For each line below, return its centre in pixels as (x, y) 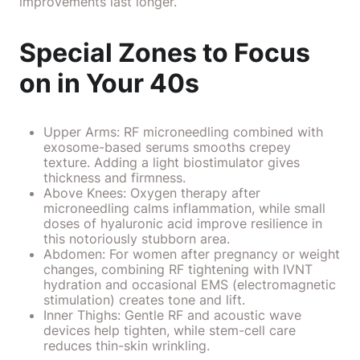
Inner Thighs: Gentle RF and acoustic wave (172, 315)
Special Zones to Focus (165, 53)
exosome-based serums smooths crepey (167, 147)
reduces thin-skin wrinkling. (127, 346)
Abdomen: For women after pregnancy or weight (192, 254)
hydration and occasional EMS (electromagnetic (190, 284)
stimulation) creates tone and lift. (144, 300)
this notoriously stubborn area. (137, 239)
